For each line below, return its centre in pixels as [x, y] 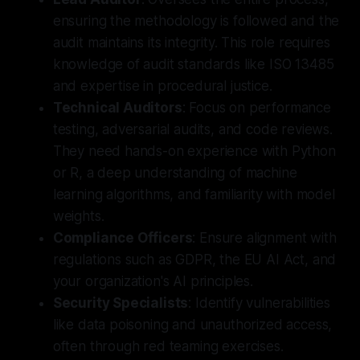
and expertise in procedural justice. [162, 86]
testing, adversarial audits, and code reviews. [192, 129]
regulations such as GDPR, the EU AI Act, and [194, 259]
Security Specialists [121, 303]
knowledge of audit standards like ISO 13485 [193, 64]
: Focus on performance [256, 107]
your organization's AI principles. [153, 281]
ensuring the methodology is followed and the [196, 20]
